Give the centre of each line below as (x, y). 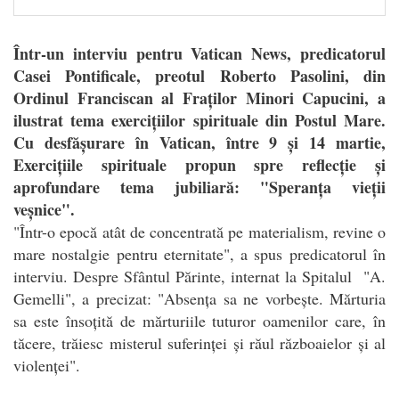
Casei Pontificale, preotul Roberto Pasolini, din (199, 75)
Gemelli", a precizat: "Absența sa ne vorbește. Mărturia (199, 298)
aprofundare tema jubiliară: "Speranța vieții (199, 187)
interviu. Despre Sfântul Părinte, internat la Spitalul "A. (199, 276)
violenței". (47, 365)
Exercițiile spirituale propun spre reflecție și (199, 164)
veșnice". (44, 209)
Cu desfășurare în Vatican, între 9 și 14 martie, (199, 142)
